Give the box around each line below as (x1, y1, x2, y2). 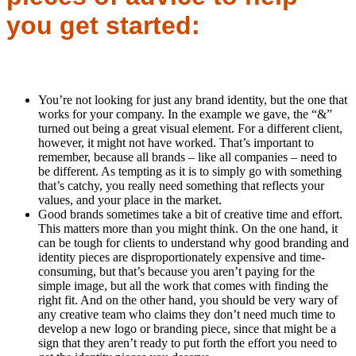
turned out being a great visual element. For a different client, (38, 122, 342, 136)
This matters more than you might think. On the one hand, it (38, 222, 338, 236)
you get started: (6, 11, 200, 41)
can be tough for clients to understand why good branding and (38, 236, 349, 250)
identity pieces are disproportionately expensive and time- (38, 250, 325, 265)
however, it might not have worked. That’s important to (38, 136, 314, 150)
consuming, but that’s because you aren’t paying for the (38, 265, 315, 279)
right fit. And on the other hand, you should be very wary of (38, 293, 338, 308)
